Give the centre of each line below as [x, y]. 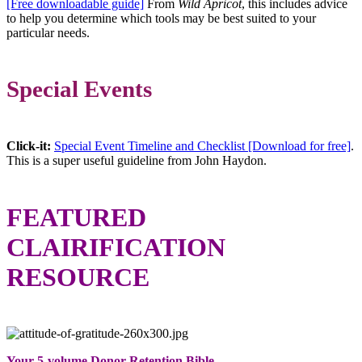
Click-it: [30, 146]
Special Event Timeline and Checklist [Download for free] [202, 146]
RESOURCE [78, 277]
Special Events [79, 89]
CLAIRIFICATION [116, 247]
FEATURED [76, 217]
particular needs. [48, 32]
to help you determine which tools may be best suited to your [161, 18]
